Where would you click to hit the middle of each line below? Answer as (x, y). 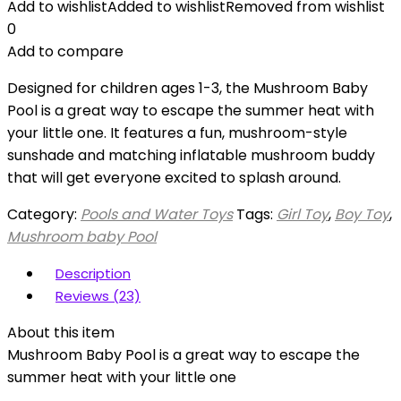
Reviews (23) (98, 296)
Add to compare (65, 51)
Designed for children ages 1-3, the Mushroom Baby (188, 88)
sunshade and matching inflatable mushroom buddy (191, 155)
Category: (44, 214)
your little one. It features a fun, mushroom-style (177, 133)
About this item (61, 333)
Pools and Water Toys (157, 214)
